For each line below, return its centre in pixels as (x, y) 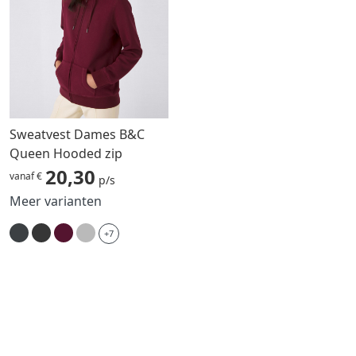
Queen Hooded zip (66, 153)
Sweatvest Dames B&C (77, 134)
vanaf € (26, 176)
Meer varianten (56, 201)
